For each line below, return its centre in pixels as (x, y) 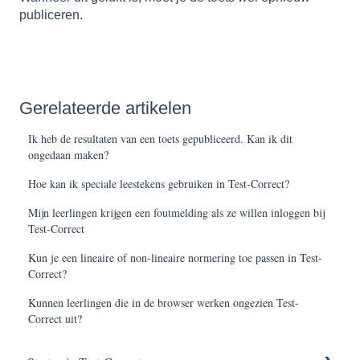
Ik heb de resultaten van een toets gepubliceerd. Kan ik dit (161, 139)
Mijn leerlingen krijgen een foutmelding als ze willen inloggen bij (177, 213)
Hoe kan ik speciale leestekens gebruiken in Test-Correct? (159, 184)
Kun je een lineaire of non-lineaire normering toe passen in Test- (176, 258)
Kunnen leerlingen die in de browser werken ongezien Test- (164, 303)
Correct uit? (55, 319)
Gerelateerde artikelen (105, 108)
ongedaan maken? (69, 155)
